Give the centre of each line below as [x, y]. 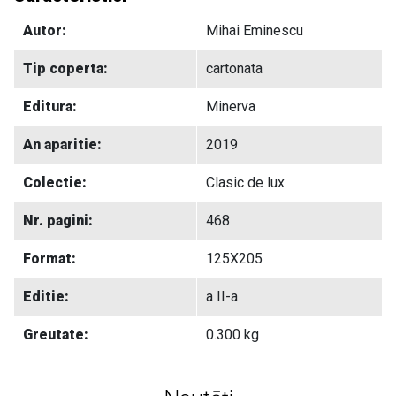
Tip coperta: [65, 68]
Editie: [46, 296]
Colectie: [55, 182]
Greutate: [56, 334]
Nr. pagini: [58, 220]
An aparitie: [62, 144]
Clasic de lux [245, 182]
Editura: [50, 106]
